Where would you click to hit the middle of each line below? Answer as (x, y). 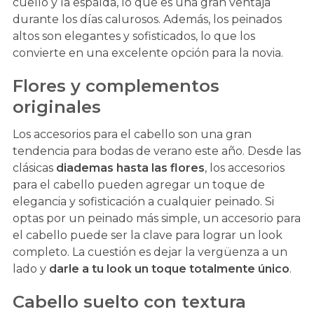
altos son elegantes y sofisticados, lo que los (134, 36)
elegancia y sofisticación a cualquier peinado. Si (143, 202)
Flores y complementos (116, 86)
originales (56, 107)
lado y (30, 269)
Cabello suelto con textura (129, 302)
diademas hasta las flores (130, 168)
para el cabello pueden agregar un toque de (138, 185)
